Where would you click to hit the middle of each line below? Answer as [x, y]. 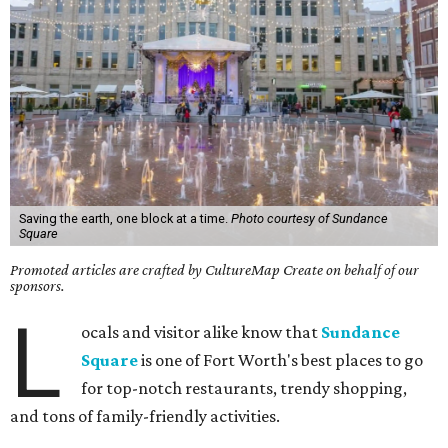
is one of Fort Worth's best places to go [281, 360]
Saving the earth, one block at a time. [124, 218]
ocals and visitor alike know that [201, 332]
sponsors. [37, 285]
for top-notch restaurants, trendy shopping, [244, 388]
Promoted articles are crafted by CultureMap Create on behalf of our [214, 269]
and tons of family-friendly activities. [145, 416]
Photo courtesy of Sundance [309, 218]
